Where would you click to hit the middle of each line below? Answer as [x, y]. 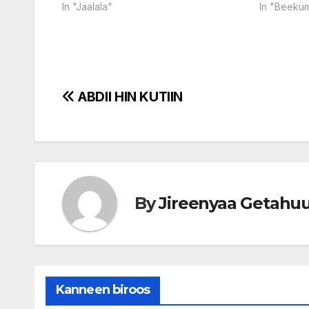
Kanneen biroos [103, 289]
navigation [117, 130]
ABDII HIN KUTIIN [129, 96]
